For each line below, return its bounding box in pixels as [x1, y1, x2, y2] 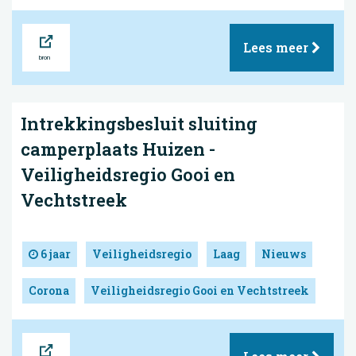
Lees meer [243, 38, 311, 56]
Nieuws [261, 246, 306, 261]
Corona [29, 282, 69, 298]
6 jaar [38, 246, 71, 261]
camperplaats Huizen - [21, 137, 215, 161]
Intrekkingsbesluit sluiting [21, 111, 257, 135]
